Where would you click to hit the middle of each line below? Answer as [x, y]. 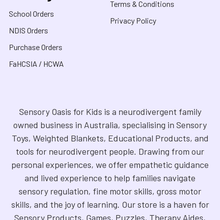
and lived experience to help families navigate [110, 178]
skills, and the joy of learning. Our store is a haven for [110, 204]
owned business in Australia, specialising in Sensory [110, 124]
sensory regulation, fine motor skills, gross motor [110, 191]
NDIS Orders [28, 30]
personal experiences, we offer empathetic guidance [110, 164]
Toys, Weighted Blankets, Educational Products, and [110, 138]
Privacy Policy [133, 20]
